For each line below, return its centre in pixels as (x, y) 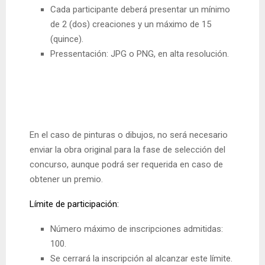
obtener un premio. (66, 180)
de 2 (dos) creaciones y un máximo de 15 (131, 25)
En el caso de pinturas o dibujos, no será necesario (129, 135)
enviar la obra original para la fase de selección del (127, 150)
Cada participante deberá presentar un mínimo (140, 10)
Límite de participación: (74, 204)
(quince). (67, 39)
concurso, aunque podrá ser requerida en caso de (126, 165)
